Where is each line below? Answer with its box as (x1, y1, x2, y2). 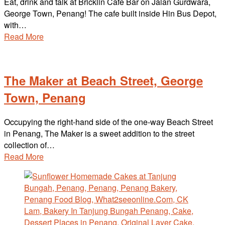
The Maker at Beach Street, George (4, 71, 203, 89)
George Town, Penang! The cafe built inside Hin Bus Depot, (4, 8, 216, 19)
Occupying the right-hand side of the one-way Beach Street (4, 116, 213, 128)
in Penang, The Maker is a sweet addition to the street (4, 127, 194, 139)
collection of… (4, 139, 55, 151)
